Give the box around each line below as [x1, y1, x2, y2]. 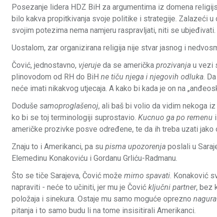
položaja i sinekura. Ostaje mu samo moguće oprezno [12, 194, 193, 204]
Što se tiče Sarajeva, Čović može [12, 171, 124, 181]
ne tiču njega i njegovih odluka [101, 72, 203, 82]
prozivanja [156, 61, 193, 70]
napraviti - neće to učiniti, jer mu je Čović [12, 183, 148, 192]
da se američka [101, 61, 156, 70]
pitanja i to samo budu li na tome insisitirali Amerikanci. [12, 206, 196, 216]
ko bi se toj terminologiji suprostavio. [12, 113, 138, 123]
